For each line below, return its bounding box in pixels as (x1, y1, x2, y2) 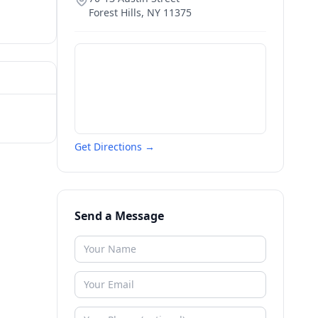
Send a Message (75, 208, 164, 224)
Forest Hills (89, 6, 141, 19)
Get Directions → (75, 140, 155, 153)
